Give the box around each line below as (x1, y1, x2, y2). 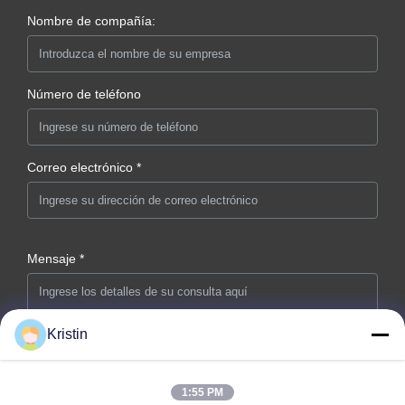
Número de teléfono (27, 87, 141, 102)
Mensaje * (27, 251, 84, 267)
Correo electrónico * (27, 160, 141, 175)
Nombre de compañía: (27, 14, 155, 29)
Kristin (47, 326, 88, 342)
